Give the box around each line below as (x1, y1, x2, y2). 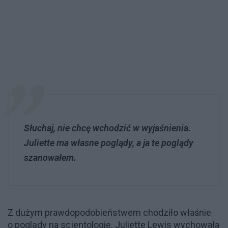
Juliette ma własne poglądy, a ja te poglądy (24, 137, 193, 149)
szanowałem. (24, 152, 76, 163)
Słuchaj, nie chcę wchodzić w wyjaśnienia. (24, 123, 191, 134)
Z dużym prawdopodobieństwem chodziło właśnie (8, 207, 211, 218)
